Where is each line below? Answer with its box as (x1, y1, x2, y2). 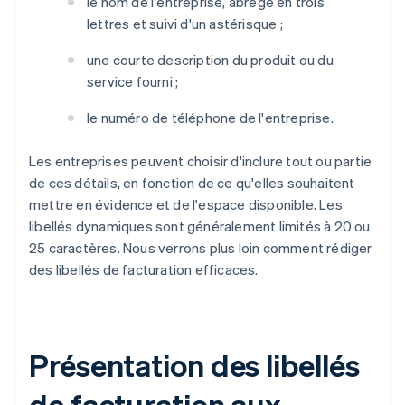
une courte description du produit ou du (87, 51, 334, 70)
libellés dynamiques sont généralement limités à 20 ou (29, 217, 371, 236)
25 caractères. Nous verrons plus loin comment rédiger (29, 239, 372, 258)
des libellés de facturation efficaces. (29, 260, 259, 279)
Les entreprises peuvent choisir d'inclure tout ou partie (29, 152, 372, 171)
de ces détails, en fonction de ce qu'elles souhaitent (29, 174, 355, 193)
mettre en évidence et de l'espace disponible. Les (29, 195, 343, 214)
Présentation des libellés (29, 345, 360, 385)
